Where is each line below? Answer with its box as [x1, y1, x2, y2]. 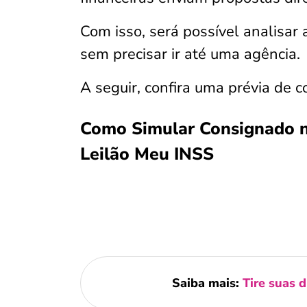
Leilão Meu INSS [80, 143, 214, 166]
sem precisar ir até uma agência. [80, 44, 300, 64]
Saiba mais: [171, 275, 243, 291]
